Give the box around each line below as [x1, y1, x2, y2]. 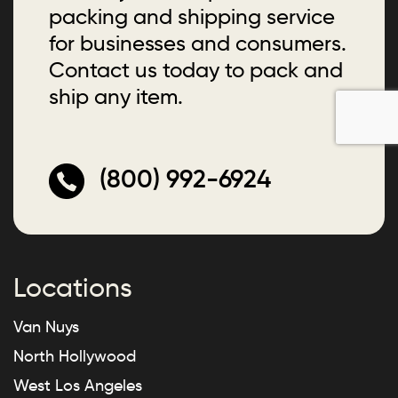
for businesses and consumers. [49, 30, 346, 57]
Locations [13, 271, 132, 305]
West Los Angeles [13, 376, 142, 396]
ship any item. [49, 84, 183, 110]
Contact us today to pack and [49, 57, 343, 84]
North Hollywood [13, 346, 136, 367]
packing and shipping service [49, 4, 335, 30]
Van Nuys [13, 317, 79, 338]
